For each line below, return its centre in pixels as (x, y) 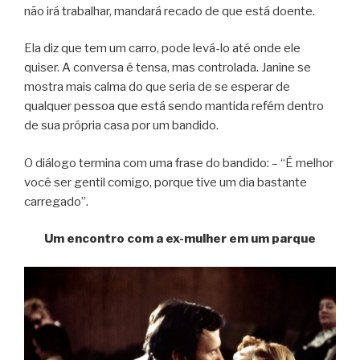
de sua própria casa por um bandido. (121, 126)
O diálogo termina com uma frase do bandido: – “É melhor (179, 163)
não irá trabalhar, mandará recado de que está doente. (170, 11)
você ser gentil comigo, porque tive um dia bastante (166, 182)
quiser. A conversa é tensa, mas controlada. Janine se (168, 68)
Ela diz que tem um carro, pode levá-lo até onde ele (162, 49)
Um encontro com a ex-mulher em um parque (180, 239)
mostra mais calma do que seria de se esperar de (157, 87)
